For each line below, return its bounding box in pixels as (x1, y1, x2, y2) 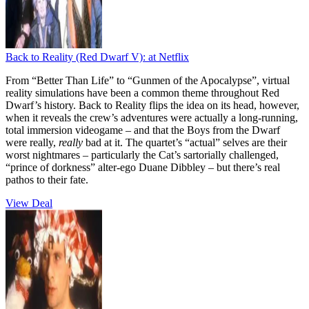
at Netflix (148, 50, 189, 63)
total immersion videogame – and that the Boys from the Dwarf (6, 123, 280, 136)
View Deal (6, 197, 52, 209)
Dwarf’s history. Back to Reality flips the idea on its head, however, (6, 99, 299, 111)
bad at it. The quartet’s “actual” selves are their (83, 136, 287, 148)
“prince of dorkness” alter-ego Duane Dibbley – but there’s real (6, 161, 280, 173)
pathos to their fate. (6, 173, 88, 186)
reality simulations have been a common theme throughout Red (6, 86, 279, 99)
